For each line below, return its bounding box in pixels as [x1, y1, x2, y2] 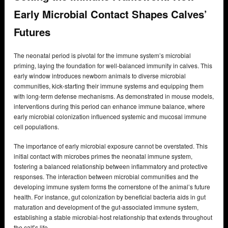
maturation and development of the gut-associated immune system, [14, 202, 198, 211]
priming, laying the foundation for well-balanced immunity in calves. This [14, 61, 212, 70]
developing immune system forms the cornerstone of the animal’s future [14, 182, 210, 191]
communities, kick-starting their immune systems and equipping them [14, 81, 204, 90]
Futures [14, 24, 53, 40]
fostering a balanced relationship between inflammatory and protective [14, 161, 208, 170]
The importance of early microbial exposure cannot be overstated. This [14, 141, 208, 150]
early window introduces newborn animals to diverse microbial [14, 71, 186, 80]
